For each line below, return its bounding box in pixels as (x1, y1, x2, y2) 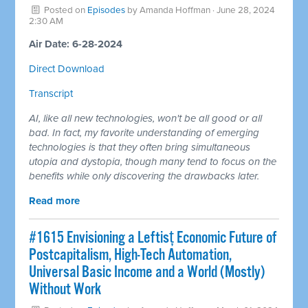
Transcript (29, 87, 74, 100)
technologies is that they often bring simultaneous (29, 140, 251, 153)
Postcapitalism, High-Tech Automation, (29, 245, 232, 265)
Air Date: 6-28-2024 (29, 37, 123, 50)
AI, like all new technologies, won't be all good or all (29, 111, 263, 124)
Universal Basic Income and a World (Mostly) (29, 262, 265, 283)
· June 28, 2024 (210, 4, 276, 16)
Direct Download (29, 62, 105, 75)
